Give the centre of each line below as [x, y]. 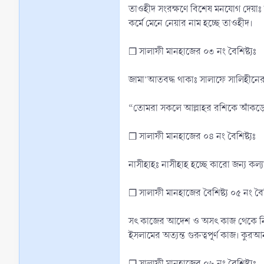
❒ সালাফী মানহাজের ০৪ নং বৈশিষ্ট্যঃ [192, 136]
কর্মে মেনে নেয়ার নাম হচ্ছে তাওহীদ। [190, 23]
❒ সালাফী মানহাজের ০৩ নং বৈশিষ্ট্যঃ [192, 51]
